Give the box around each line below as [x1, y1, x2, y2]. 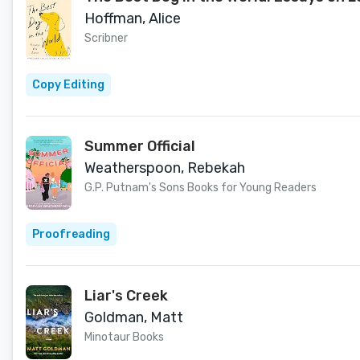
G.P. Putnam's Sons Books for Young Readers [84, 181, 317, 194]
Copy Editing [32, 78, 104, 92]
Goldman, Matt [84, 309, 183, 326]
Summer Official [84, 137, 195, 155]
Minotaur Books [84, 330, 164, 344]
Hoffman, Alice [84, 10, 181, 27]
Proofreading [32, 227, 110, 241]
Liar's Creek [84, 287, 168, 305]
